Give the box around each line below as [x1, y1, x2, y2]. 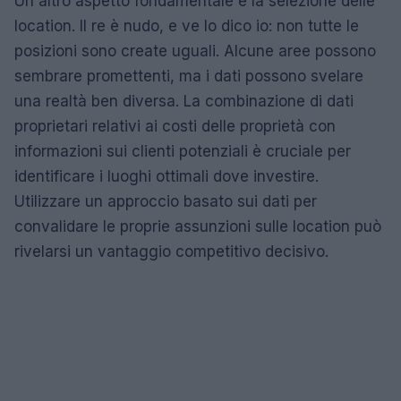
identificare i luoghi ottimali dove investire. [14, 167, 319, 185]
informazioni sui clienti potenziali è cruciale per [14, 142, 351, 160]
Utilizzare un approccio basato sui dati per [14, 192, 317, 210]
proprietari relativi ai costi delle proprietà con [14, 117, 336, 135]
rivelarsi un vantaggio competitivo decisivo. [14, 243, 328, 260]
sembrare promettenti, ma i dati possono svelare [14, 67, 363, 85]
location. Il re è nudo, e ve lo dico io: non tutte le [14, 17, 359, 35]
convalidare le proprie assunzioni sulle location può [14, 218, 381, 235]
